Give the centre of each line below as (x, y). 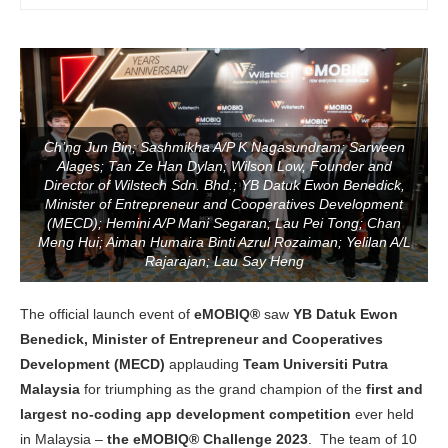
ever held (382, 414)
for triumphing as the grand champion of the (223, 389)
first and (394, 389)
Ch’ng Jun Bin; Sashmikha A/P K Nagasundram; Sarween (224, 147)
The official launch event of (107, 314)
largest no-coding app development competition (185, 414)
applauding (204, 364)
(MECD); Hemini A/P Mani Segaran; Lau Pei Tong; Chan (224, 223)
